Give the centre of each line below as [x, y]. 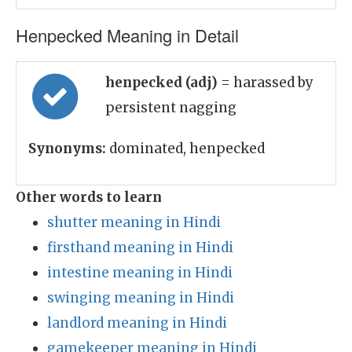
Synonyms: [67, 148]
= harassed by [267, 82]
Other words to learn [89, 197]
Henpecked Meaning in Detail [127, 35]
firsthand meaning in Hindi [140, 247]
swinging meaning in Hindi [141, 298]
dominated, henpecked [185, 148]
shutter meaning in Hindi [134, 222]
